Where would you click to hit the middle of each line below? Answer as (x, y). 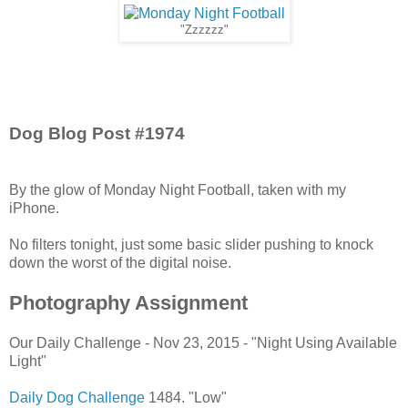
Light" (28, 361)
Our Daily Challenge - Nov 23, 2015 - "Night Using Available (203, 342)
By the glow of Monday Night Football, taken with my (178, 189)
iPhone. (34, 208)
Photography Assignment (128, 302)
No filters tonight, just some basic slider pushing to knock (191, 244)
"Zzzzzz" (204, 30)
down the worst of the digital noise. (120, 262)
